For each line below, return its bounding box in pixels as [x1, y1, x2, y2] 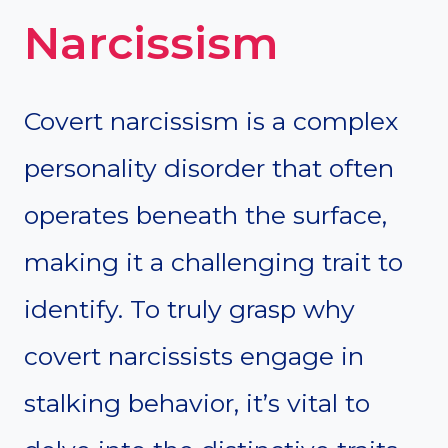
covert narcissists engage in [24, 341, 364, 372]
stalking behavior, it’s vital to [24, 388, 370, 419]
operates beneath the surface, [24, 200, 387, 231]
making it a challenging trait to [24, 247, 403, 278]
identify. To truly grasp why [24, 294, 355, 325]
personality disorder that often [24, 153, 394, 184]
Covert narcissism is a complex [24, 106, 398, 137]
